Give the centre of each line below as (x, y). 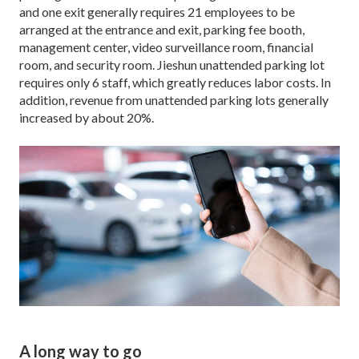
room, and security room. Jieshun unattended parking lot (172, 64)
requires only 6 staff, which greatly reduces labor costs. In (175, 82)
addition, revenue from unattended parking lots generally (174, 99)
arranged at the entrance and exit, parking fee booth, (162, 29)
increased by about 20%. (87, 117)
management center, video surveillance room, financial (166, 46)
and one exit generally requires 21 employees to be (157, 11)
